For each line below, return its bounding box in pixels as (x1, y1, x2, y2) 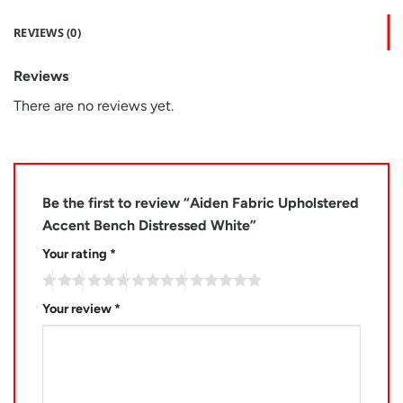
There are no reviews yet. (13, 96, 174, 114)
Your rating (42, 245, 110, 262)
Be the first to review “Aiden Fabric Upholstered (42, 193, 359, 211)
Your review (42, 300, 114, 318)
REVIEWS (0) (13, 23, 81, 40)
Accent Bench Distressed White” (42, 216, 260, 234)
